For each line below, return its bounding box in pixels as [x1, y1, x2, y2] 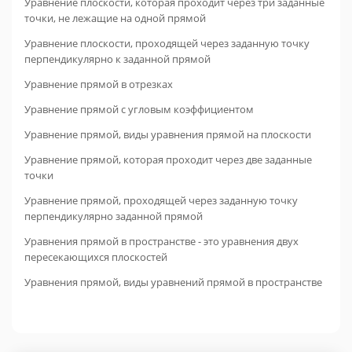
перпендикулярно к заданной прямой [24, 52, 211, 66]
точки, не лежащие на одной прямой [24, 11, 206, 25]
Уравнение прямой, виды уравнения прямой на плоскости [24, 127, 311, 141]
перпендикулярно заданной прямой [24, 209, 203, 223]
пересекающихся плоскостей [24, 250, 167, 264]
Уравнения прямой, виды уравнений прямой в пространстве [24, 275, 322, 289]
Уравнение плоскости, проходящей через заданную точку [24, 36, 310, 50]
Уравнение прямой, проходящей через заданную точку [24, 193, 298, 207]
